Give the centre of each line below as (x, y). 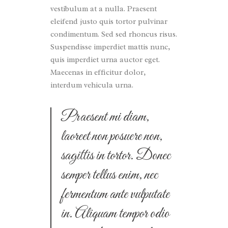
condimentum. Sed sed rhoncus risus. (114, 34)
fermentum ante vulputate (115, 194)
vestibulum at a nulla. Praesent (104, 9)
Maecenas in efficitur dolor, (98, 72)
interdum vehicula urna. (92, 85)
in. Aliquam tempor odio (115, 213)
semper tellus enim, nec (109, 175)
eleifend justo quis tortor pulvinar (109, 21)
